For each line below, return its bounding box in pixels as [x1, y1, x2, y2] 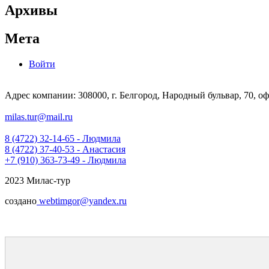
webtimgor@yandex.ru [37, 195, 127, 206]
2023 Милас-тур [5, 175, 70, 186]
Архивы [5, 2, 58, 18]
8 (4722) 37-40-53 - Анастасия [5, 144, 125, 154]
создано [5, 195, 37, 206]
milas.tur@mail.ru [5, 111, 73, 122]
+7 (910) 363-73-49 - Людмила [5, 154, 126, 165]
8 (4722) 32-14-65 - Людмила [5, 133, 121, 144]
